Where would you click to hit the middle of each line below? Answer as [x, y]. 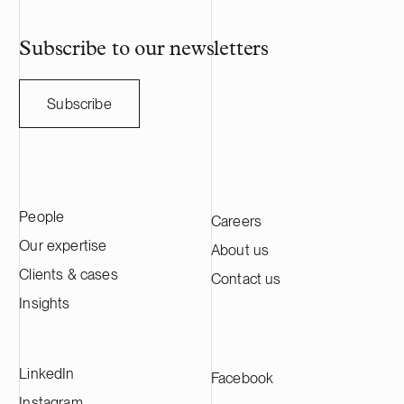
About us [240, 249]
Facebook [242, 377]
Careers [236, 220]
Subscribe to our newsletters [144, 50]
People [42, 216]
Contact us [246, 278]
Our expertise [63, 245]
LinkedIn [47, 373]
